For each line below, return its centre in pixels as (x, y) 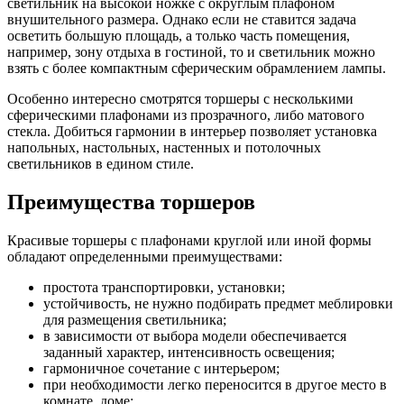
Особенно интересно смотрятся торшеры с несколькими (180, 98)
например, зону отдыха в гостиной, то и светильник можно (191, 51)
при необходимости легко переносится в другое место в (215, 384)
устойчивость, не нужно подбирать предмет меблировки (218, 303)
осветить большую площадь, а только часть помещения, (179, 35)
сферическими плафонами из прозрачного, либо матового (186, 115)
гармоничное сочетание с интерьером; (161, 368)
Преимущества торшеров (131, 202)
